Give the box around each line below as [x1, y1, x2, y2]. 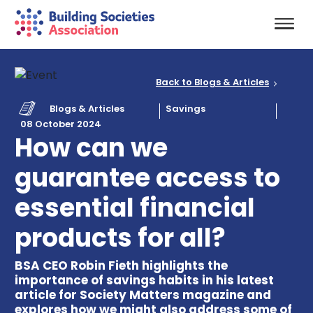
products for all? [14, 219, 226, 256]
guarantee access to [14, 159, 280, 196]
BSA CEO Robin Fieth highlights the [14, 256, 228, 274]
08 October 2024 [20, 117, 101, 131]
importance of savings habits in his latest [14, 271, 274, 289]
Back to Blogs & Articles [156, 75, 270, 89]
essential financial [14, 189, 255, 226]
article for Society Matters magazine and [14, 286, 271, 303]
